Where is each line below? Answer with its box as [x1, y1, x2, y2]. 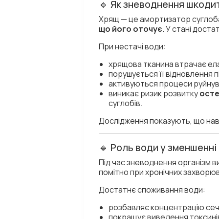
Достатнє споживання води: [99, 184, 205, 195]
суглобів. [109, 98, 142, 109]
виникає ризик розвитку [109, 88, 199, 99]
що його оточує [99, 23, 162, 34]
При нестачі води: [99, 41, 166, 52]
